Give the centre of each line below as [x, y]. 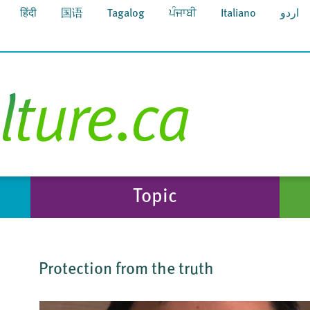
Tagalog [126, 14]
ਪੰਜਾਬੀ [183, 14]
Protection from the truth [127, 270]
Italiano [238, 14]
